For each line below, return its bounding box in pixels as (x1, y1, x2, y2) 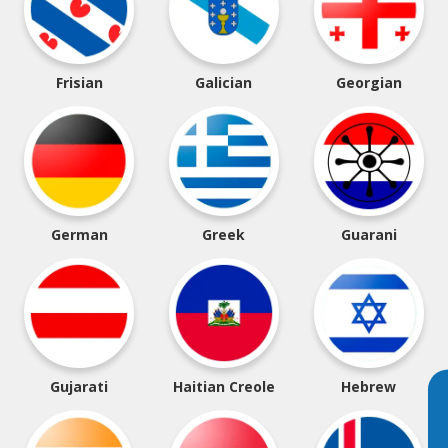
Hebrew (341, 377, 397, 396)
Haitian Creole (172, 377, 275, 396)
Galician (195, 73, 253, 92)
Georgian (335, 73, 402, 92)
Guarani (340, 225, 397, 244)
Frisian (55, 73, 103, 92)
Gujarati (50, 377, 109, 396)
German (50, 225, 108, 244)
